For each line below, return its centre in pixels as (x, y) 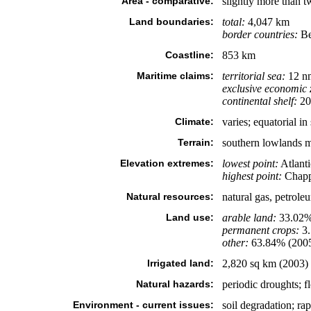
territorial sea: (253, 76)
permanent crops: (260, 230)
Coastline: (189, 55)
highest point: (252, 176)
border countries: (260, 34)
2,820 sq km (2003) (265, 263)
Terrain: (195, 142)
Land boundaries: (171, 22)
